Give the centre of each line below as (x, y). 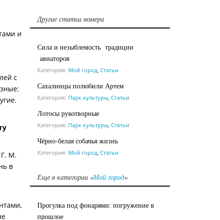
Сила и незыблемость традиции (85, 47)
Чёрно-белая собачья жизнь (78, 140)
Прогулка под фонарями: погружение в (96, 205)
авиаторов (54, 58)
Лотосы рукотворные (68, 113)
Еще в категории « (65, 177)
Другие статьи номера (71, 19)
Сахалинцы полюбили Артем (81, 85)
